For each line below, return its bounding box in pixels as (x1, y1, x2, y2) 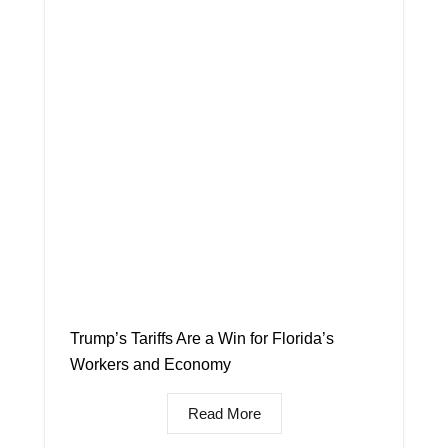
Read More (187, 404, 261, 422)
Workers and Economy (70, 355, 231, 373)
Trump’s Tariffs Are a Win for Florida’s (70, 329, 334, 347)
